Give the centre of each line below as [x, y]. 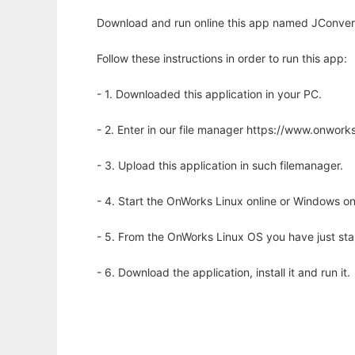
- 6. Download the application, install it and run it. [223, 273]
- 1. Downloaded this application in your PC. [209, 94]
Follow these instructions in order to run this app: [222, 59]
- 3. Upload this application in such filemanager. [220, 166]
